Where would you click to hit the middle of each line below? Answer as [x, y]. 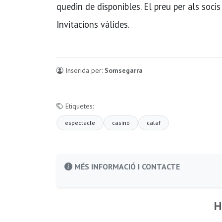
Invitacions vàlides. [93, 24]
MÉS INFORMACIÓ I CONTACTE [126, 166]
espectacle [80, 122]
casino [121, 122]
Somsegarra [124, 70]
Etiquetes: [79, 106]
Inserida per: [84, 70]
